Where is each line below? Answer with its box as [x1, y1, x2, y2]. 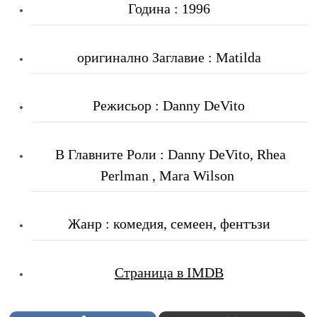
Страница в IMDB [114, 264, 224, 280]
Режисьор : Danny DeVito [93, 98, 246, 114]
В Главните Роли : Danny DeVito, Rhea [52, 146, 287, 162]
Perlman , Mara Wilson [100, 167, 238, 183]
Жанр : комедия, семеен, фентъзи [67, 216, 270, 232]
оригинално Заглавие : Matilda [76, 49, 261, 65]
